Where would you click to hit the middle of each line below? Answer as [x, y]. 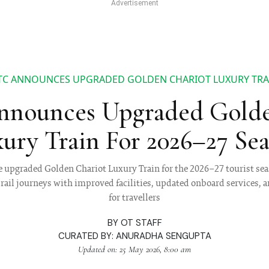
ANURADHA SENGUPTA [163, 236]
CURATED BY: [87, 236]
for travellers [134, 198]
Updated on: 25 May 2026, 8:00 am [134, 249]
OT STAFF [141, 223]
